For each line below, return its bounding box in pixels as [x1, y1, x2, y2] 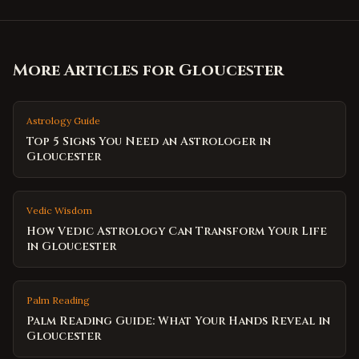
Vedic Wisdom [26, 204, 92, 216]
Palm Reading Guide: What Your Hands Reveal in [26, 313, 330, 329]
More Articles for [13, 59, 179, 81]
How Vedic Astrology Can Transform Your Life [26, 224, 327, 239]
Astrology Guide [26, 115, 100, 127]
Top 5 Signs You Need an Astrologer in [26, 134, 271, 149]
